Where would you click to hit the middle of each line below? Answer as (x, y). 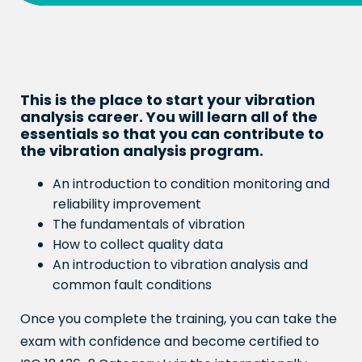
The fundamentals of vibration (149, 224)
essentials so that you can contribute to (172, 134)
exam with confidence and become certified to (170, 341)
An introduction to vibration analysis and (180, 265)
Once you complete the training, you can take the (179, 319)
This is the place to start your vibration (168, 100)
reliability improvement (127, 204)
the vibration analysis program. (142, 151)
